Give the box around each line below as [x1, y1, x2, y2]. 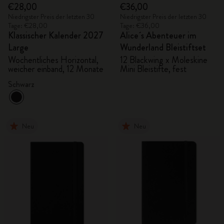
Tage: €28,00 [8, 20, 47, 30]
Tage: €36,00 [120, 20, 159, 30]
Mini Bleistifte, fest [120, 62, 186, 75]
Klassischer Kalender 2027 [8, 29, 103, 42]
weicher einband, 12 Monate [8, 62, 103, 75]
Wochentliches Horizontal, [8, 53, 98, 66]
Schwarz [8, 78, 34, 90]
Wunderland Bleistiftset [120, 41, 206, 54]
